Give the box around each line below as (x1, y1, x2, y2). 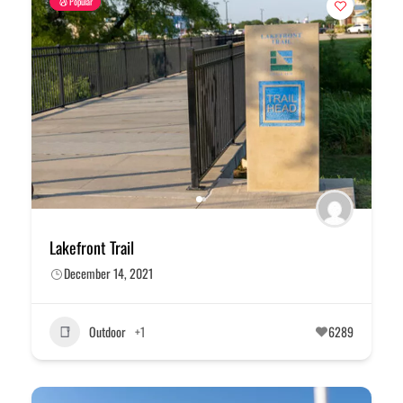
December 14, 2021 (64, 263, 153, 282)
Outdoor (89, 322, 126, 342)
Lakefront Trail (49, 235, 134, 259)
